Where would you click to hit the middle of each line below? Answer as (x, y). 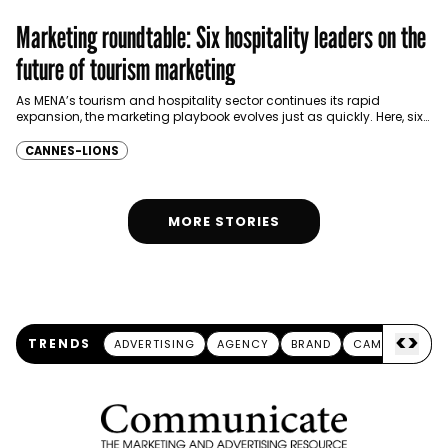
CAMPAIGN (387, 343)
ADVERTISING (155, 343)
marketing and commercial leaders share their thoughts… (192, 132)
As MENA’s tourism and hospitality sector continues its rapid (198, 100)
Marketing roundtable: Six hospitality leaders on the (221, 36)
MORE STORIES (224, 221)
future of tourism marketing (125, 68)
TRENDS (60, 343)
